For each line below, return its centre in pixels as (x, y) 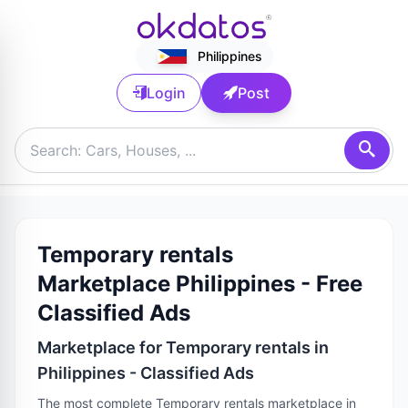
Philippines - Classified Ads (146, 373)
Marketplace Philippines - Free (200, 284)
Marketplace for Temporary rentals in (183, 347)
